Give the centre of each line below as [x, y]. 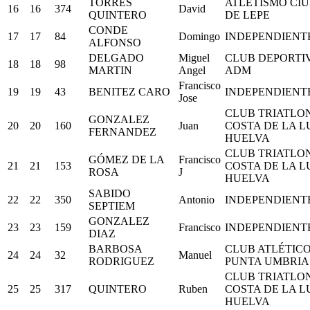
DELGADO [116, 57]
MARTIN [110, 70]
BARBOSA [115, 248]
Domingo [199, 36]
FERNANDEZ [122, 131]
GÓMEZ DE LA [126, 159]
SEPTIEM [112, 206]
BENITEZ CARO [129, 91]
